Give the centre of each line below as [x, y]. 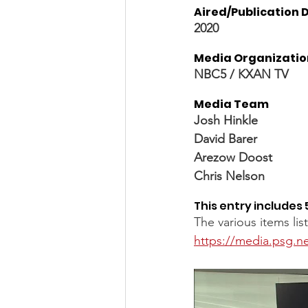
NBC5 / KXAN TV [243, 74]
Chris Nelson [229, 176]
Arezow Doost [235, 157]
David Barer [225, 139]
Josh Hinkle [226, 120]
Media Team [231, 104]
